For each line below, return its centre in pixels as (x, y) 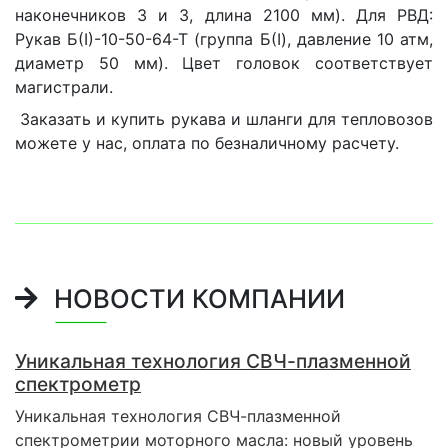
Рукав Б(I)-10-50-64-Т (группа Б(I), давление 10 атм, (224, 38)
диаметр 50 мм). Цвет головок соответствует (224, 62)
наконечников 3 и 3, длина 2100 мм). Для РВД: (224, 14)
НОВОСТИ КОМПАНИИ (196, 298)
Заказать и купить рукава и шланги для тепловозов (224, 118)
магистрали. (64, 86)
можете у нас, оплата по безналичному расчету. (207, 142)
